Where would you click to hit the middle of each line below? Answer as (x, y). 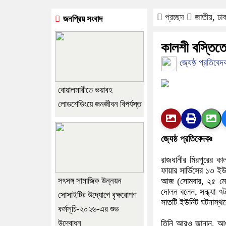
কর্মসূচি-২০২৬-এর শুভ (89, 209)
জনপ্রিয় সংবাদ (82, 19)
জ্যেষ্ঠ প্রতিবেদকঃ (187, 138)
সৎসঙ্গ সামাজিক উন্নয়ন (90, 181)
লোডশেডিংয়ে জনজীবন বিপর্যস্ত (100, 104)
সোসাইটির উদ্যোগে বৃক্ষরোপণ (97, 195)
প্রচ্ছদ (175, 17)
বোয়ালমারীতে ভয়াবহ (85, 90)
